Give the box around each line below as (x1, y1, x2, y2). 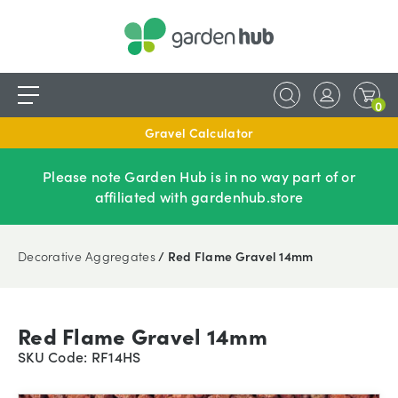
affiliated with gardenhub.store (94, 187, 304, 206)
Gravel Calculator (144, 123, 254, 141)
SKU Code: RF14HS (18, 346, 141, 366)
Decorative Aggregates (18, 247, 155, 265)
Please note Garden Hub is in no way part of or (43, 166, 355, 186)
